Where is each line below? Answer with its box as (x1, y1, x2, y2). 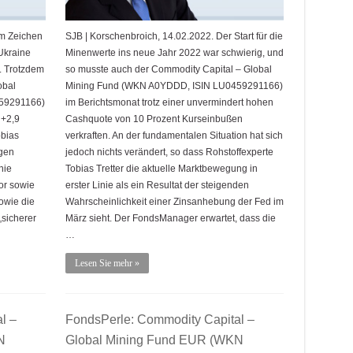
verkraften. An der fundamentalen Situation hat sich (65, 129, 283, 141)
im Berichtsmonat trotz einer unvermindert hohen (65, 96, 273, 108)
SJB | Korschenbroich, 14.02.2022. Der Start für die (65, 30, 283, 42)
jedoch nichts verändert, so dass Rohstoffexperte (65, 146, 273, 158)
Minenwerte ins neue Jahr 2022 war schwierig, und (65, 46, 284, 58)
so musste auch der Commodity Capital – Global (65, 63, 272, 75)
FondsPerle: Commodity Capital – (65, 313, 255, 326)
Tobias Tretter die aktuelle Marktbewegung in (65, 162, 258, 174)
